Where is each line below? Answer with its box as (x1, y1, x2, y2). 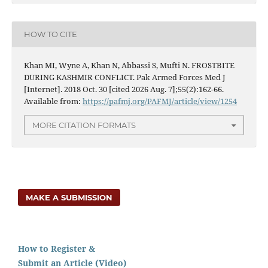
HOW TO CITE (23, 29, 77, 39)
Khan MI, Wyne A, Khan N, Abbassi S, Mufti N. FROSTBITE (23, 59, 234, 71)
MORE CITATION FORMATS (32, 120, 136, 130)
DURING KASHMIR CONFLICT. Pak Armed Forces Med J (23, 71, 226, 83)
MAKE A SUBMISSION (26, 193, 113, 203)
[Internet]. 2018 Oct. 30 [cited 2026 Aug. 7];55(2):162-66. (23, 83, 224, 95)
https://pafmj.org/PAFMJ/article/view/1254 (82, 95, 237, 106)
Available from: (23, 95, 83, 106)
